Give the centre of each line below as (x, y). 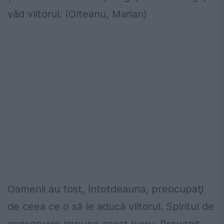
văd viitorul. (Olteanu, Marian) (77, 14)
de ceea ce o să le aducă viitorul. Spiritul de (111, 206)
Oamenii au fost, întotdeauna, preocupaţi (105, 189)
